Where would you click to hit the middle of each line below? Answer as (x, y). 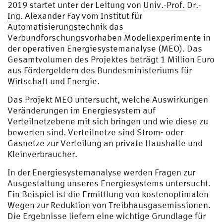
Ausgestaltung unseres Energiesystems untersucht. (109, 183)
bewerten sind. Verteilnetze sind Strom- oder (95, 132)
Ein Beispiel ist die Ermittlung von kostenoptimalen (108, 194)
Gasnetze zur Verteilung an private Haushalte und (105, 143)
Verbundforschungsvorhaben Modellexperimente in (109, 37)
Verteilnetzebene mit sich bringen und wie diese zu (108, 121)
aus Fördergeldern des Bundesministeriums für (100, 70)
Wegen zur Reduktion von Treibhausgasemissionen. (109, 205)
